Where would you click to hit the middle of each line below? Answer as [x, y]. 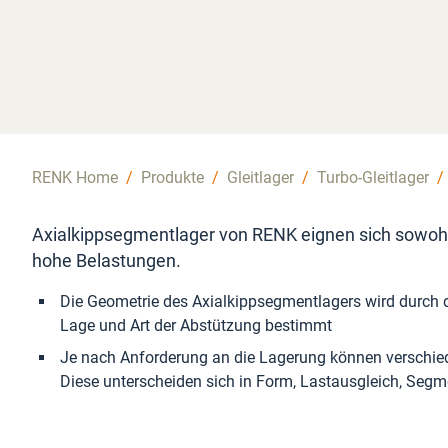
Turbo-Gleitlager [373, 177]
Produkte [172, 177]
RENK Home [75, 177]
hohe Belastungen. [106, 261]
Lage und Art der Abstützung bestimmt [196, 325]
